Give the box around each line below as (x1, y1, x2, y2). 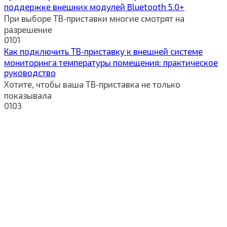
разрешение (4, 24, 52, 34)
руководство (4, 67, 56, 78)
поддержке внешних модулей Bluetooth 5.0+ (4, 1, 184, 12)
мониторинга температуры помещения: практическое (4, 57, 218, 67)
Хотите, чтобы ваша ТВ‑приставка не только (4, 79, 180, 89)
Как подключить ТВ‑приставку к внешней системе (4, 46, 203, 56)
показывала (4, 90, 52, 100)
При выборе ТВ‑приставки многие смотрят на (4, 13, 184, 23)
